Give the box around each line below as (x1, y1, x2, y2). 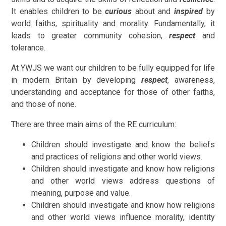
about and (135, 6, 175, 16)
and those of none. (11, 99, 77, 109)
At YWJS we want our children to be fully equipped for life (11, 63, 215, 73)
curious (105, 6, 135, 16)
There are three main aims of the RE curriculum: (11, 119, 179, 129)
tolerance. (11, 42, 46, 52)
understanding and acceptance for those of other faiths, (11, 87, 215, 97)
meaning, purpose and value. (31, 188, 131, 198)
